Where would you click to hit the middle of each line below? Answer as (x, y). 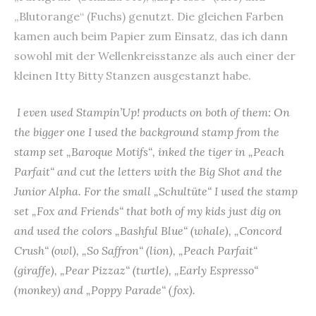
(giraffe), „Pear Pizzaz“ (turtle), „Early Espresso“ (136, 270)
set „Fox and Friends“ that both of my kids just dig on (148, 211)
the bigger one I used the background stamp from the (147, 132)
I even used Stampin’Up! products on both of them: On (153, 112)
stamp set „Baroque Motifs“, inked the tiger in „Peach (149, 151)
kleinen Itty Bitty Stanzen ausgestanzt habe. (133, 75)
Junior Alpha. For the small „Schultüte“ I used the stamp (156, 191)
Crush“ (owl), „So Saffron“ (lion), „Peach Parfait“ (136, 250)
